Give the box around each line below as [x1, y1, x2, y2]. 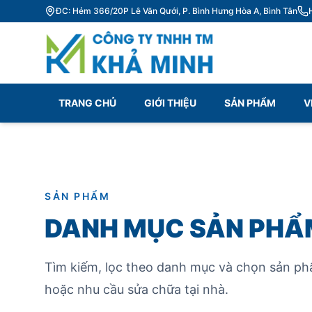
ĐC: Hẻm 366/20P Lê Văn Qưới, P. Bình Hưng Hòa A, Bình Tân [56, 6, 297, 16]
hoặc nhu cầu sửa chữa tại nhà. [45, 282, 228, 297]
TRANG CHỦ [58, 97, 116, 109]
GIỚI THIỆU [144, 97, 196, 109]
